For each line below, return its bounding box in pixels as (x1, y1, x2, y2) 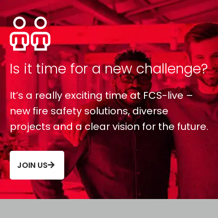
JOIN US (17, 159, 48, 171)
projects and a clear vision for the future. (10, 119, 208, 133)
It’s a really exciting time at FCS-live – (10, 88, 193, 102)
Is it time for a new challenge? (10, 59, 208, 78)
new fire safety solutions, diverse (10, 104, 168, 118)
